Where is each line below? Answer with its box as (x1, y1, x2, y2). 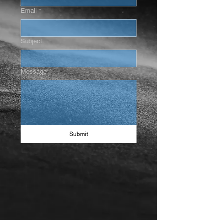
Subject (21, 37, 42, 45)
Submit (69, 131, 88, 137)
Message (21, 68, 47, 75)
